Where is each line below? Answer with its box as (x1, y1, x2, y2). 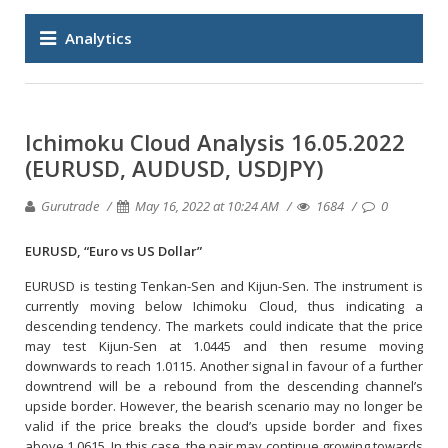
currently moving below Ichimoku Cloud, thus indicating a (25, 297, 423, 315)
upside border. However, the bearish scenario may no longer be (25, 397, 423, 415)
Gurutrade (38, 197, 99, 215)
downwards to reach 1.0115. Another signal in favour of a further (25, 357, 423, 375)
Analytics (65, 28, 132, 48)
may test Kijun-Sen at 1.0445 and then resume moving (25, 337, 423, 355)
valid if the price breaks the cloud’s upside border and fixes (25, 417, 423, 435)
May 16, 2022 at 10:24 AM (135, 197, 279, 215)
